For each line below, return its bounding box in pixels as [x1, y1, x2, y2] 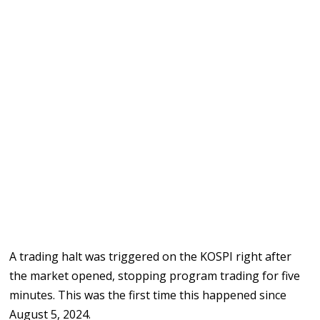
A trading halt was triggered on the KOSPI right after [9, 249, 292, 265]
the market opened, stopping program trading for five [9, 268, 301, 284]
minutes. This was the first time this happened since [9, 287, 287, 304]
